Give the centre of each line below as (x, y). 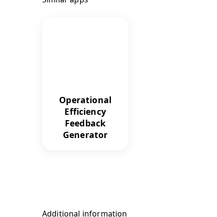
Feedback (85, 123)
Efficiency (85, 111)
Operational (85, 100)
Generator (85, 134)
